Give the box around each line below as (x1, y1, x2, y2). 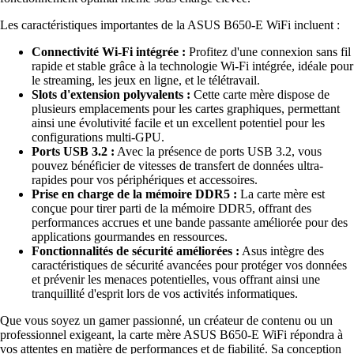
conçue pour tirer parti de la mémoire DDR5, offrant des (32, 201, 311, 215)
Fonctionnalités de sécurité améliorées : (32, 243, 239, 258)
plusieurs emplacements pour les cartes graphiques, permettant (32, 101, 340, 115)
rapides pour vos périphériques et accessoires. (32, 172, 258, 186)
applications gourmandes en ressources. (32, 229, 228, 243)
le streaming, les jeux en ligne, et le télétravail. (32, 73, 260, 87)
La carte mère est (237, 186, 325, 201)
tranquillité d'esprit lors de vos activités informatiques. (32, 286, 298, 300)
